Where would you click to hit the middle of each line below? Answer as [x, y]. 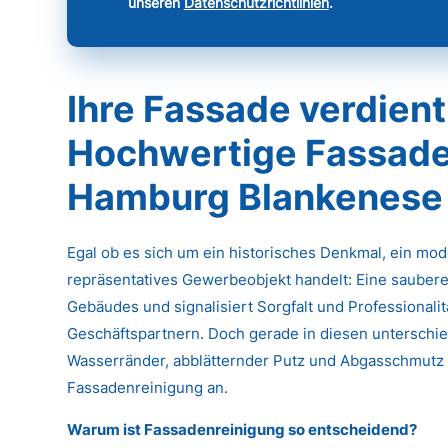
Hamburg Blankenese [255, 197]
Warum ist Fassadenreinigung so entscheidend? [242, 430]
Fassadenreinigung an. [148, 388]
